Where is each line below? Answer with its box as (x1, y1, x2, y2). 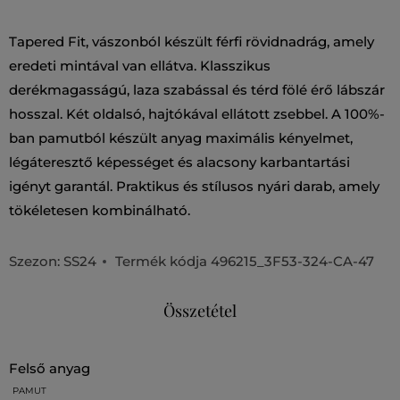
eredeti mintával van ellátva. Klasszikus (9, 57, 271, 75)
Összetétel (163, 300, 237, 322)
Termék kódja (115, 253, 211, 271)
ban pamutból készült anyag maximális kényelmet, (9, 129, 353, 147)
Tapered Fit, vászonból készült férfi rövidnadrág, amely (9, 33, 374, 51)
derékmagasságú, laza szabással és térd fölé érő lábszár (9, 81, 385, 99)
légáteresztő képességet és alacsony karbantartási (9, 154, 350, 171)
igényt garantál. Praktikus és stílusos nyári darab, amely (9, 178, 379, 196)
